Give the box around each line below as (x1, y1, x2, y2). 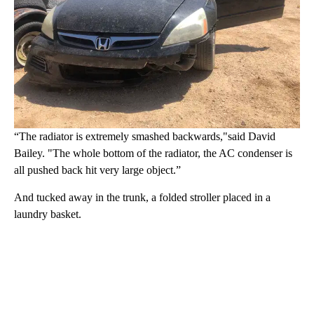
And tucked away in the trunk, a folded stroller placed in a (14, 191, 271, 204)
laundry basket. (14, 208, 84, 221)
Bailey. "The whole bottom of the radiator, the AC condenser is (14, 147, 292, 160)
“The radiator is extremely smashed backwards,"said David (14, 130, 275, 143)
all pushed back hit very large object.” (14, 164, 184, 177)
